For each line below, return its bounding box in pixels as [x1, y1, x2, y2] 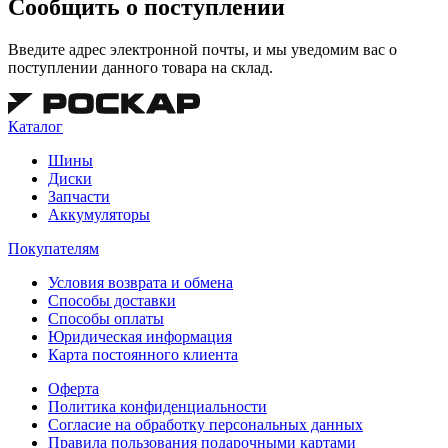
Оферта [48, 379, 99, 397]
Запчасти [48, 187, 110, 205]
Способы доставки [48, 291, 176, 309]
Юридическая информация [48, 327, 232, 345]
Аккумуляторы [48, 205, 150, 223]
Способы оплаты [48, 309, 164, 327]
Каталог [8, 117, 63, 135]
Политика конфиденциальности [48, 397, 267, 415]
